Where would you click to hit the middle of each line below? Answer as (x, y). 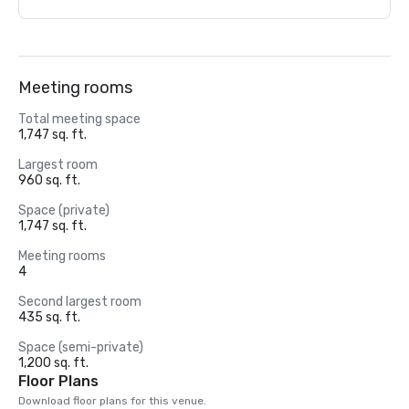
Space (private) (64, 210)
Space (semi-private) (81, 347)
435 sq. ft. (49, 317)
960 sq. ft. (49, 180)
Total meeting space (79, 119)
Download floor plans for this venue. (112, 401)
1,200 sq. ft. (53, 363)
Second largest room (80, 302)
